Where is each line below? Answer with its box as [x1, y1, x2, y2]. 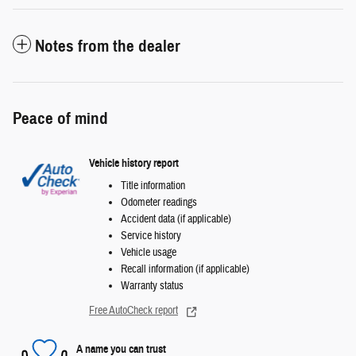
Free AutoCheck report [89, 304, 178, 319]
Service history [121, 229, 181, 244]
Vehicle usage [121, 246, 176, 261]
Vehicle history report [89, 156, 179, 170]
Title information [121, 179, 185, 194]
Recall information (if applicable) [121, 262, 250, 277]
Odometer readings [121, 195, 197, 211]
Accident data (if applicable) [121, 212, 231, 227]
